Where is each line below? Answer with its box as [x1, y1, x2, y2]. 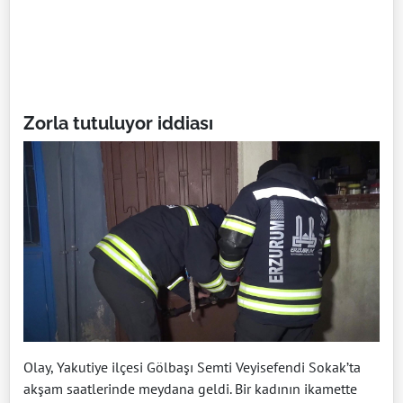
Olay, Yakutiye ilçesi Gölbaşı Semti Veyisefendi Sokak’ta [23, 357, 361, 376]
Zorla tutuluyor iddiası [23, 112, 213, 134]
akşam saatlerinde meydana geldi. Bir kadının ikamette [23, 379, 357, 398]
